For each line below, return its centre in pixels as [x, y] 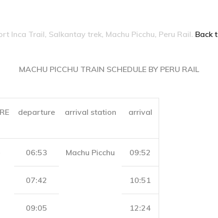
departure [36, 112]
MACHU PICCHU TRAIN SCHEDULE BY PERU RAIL [109, 69]
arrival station [90, 112]
